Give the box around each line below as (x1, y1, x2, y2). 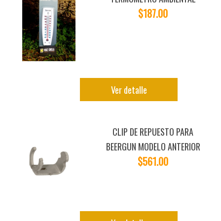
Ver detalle (110, 82, 147, 96)
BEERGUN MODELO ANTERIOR (106, 140, 200, 153)
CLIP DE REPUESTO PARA (112, 125, 194, 139)
